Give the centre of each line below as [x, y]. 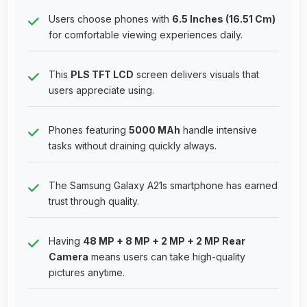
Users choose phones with [110, 19]
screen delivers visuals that [196, 74]
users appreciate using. [101, 90]
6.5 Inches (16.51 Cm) [224, 19]
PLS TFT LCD [102, 74]
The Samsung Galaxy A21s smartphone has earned [163, 185]
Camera [69, 256]
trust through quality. [94, 201]
